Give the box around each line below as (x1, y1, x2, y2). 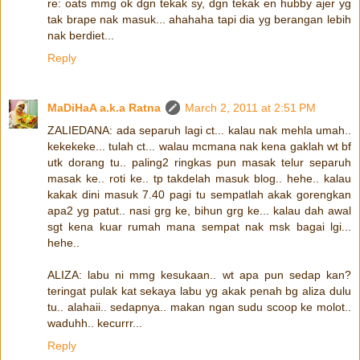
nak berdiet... (47, 28, 114, 42)
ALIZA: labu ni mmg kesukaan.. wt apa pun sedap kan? (47, 268, 351, 281)
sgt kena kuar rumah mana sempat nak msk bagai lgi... (47, 219, 351, 233)
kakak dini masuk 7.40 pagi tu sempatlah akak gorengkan (47, 187, 351, 201)
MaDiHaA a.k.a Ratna (47, 100, 161, 114)
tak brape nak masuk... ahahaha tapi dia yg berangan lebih (47, 12, 351, 26)
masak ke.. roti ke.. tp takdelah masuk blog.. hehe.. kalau (47, 171, 351, 185)
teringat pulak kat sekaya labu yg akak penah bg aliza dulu (47, 284, 351, 297)
